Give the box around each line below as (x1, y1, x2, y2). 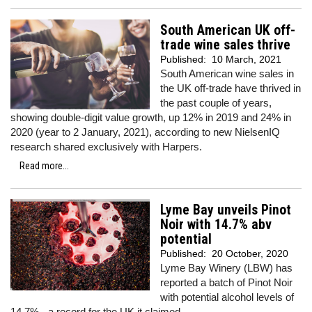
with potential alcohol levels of (160, 291, 294, 303)
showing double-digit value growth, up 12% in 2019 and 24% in (10, 111, 291, 123)
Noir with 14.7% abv (160, 217, 272, 233)
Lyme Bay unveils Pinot (160, 202, 291, 218)
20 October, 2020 (212, 248, 288, 259)
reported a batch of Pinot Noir (160, 276, 292, 288)
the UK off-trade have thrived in (160, 82, 301, 94)
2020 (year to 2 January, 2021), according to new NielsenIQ (10, 126, 280, 138)
